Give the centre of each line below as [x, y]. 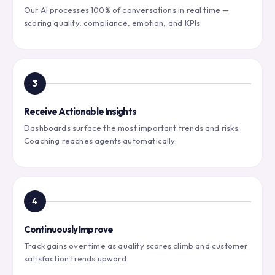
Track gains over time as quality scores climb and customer [136, 246]
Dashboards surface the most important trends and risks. [132, 128]
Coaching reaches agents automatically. [100, 141]
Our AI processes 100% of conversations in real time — [127, 10]
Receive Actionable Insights [80, 112]
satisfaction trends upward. [76, 259]
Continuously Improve [68, 230]
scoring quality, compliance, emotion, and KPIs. [113, 23]
